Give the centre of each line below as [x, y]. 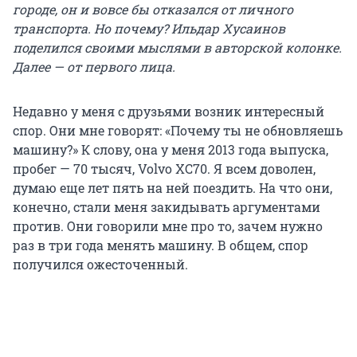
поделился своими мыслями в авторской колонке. [177, 47]
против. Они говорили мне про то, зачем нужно [168, 226]
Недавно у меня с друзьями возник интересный [169, 111]
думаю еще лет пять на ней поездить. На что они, [173, 187]
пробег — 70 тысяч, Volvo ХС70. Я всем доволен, [164, 168]
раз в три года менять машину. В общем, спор [161, 245]
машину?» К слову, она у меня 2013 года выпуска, [171, 149]
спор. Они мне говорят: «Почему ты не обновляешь [178, 130]
